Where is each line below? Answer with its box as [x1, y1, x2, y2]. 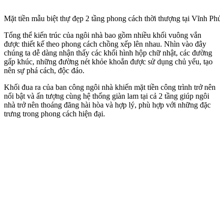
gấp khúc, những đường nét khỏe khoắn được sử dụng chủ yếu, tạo [4, 57, 213, 66]
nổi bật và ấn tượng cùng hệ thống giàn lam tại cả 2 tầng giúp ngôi [4, 91, 209, 100]
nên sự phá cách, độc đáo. [4, 66, 84, 75]
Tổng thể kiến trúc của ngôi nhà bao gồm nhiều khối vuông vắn [4, 30, 201, 39]
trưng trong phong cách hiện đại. [4, 109, 105, 118]
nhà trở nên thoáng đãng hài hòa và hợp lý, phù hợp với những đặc [4, 100, 211, 109]
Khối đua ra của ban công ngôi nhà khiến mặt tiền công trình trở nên [4, 82, 216, 91]
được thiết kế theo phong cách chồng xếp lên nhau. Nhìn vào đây [4, 39, 206, 48]
